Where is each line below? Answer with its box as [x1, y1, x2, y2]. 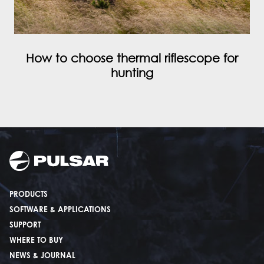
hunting [111, 66, 153, 80]
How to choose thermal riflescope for [26, 51, 238, 65]
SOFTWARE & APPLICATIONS [9, 206, 111, 214]
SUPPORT [9, 222, 41, 230]
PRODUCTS [9, 191, 48, 199]
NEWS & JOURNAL [9, 252, 75, 260]
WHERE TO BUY [9, 237, 63, 245]
